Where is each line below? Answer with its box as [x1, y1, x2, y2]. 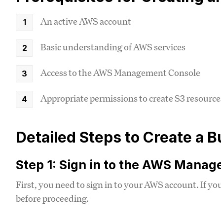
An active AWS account [40, 15, 131, 27]
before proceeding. [16, 192, 89, 204]
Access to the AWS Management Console [40, 66, 200, 78]
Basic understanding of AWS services [40, 40, 185, 53]
